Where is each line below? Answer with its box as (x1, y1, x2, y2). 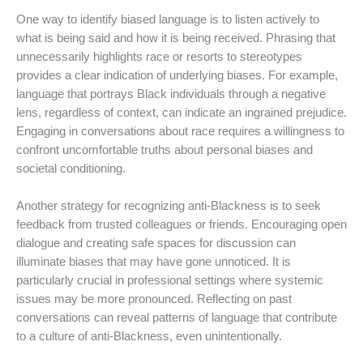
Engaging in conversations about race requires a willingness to (16, 124, 344, 138)
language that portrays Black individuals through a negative (16, 87, 326, 100)
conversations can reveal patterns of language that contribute (16, 311, 337, 325)
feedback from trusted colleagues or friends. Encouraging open (16, 218, 347, 232)
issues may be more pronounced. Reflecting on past (16, 293, 292, 306)
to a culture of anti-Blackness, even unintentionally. (16, 330, 282, 344)
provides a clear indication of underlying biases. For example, (16, 68, 338, 82)
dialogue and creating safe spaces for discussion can (16, 237, 296, 250)
